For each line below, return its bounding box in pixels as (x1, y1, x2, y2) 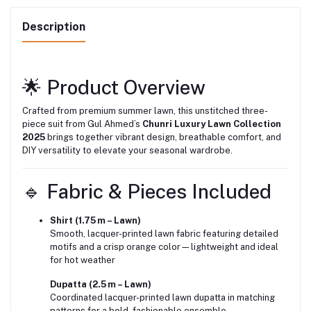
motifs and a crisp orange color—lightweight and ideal (50, 242, 278, 253)
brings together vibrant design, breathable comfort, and (45, 132, 281, 143)
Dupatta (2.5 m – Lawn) (50, 279, 151, 290)
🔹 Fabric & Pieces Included (22, 180, 271, 203)
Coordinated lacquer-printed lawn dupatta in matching (50, 292, 275, 303)
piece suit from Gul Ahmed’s (22, 119, 142, 130)
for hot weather (50, 255, 115, 266)
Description (22, 20, 85, 34)
